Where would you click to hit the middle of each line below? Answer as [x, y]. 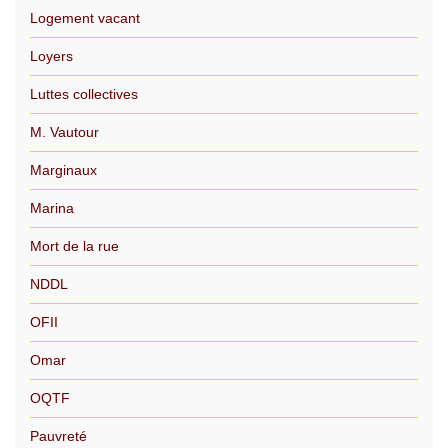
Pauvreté [58, 436]
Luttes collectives [84, 94]
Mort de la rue [74, 246]
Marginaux [63, 170]
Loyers [51, 56]
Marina [52, 208]
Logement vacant [85, 18]
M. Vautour [64, 132]
